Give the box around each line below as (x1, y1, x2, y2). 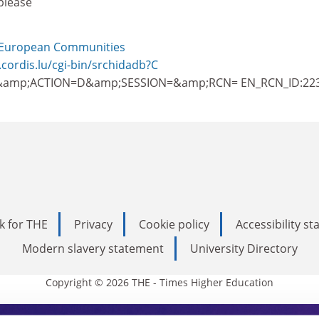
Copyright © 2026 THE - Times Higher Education (46, 276, 273, 289)
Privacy (74, 216, 113, 232)
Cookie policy (139, 216, 209, 232)
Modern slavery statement (21, 241, 164, 256)
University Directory (189, 241, 298, 256)
